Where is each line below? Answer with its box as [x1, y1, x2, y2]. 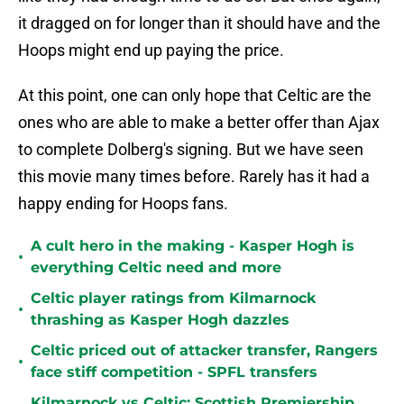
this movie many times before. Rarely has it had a [18, 167, 370, 187]
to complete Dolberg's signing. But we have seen [18, 140, 363, 160]
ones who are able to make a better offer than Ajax [18, 113, 380, 133]
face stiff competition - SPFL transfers [31, 363, 317, 381]
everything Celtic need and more [31, 259, 281, 277]
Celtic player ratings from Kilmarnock [31, 289, 316, 308]
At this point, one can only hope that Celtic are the [18, 86, 372, 106]
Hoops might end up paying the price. [18, 41, 284, 60]
